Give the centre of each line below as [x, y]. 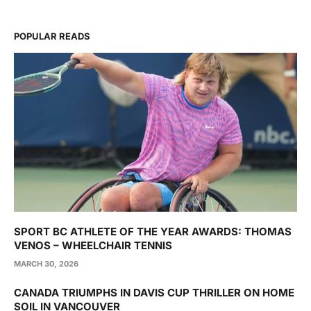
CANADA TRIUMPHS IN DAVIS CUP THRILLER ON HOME [154, 292]
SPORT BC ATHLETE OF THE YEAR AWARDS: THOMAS [153, 231]
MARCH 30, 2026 [46, 263]
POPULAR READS [52, 36]
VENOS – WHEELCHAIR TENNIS [93, 245]
